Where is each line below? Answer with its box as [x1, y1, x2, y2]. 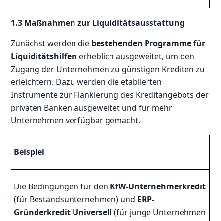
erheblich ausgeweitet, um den [77, 50, 195, 62]
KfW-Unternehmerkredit [110, 181, 206, 192]
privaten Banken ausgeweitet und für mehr [11, 102, 173, 113]
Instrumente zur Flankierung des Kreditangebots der [11, 89, 209, 100]
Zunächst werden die [11, 37, 90, 49]
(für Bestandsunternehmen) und [14, 193, 138, 205]
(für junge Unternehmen [112, 206, 206, 218]
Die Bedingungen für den [14, 181, 110, 192]
